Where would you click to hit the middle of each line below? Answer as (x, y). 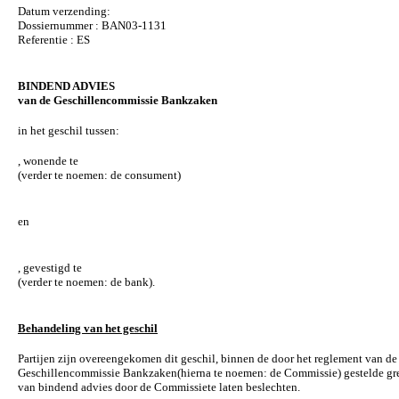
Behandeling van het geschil (88, 328)
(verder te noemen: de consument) (99, 175)
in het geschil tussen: (69, 130)
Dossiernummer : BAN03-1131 (92, 25)
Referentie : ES (54, 40)
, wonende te (48, 161)
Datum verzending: (64, 11)
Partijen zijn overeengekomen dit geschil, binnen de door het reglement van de (208, 358)
